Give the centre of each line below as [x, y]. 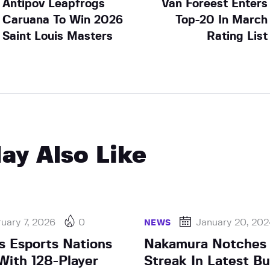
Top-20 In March [222, 20]
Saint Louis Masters [57, 36]
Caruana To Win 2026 [62, 20]
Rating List [237, 36]
